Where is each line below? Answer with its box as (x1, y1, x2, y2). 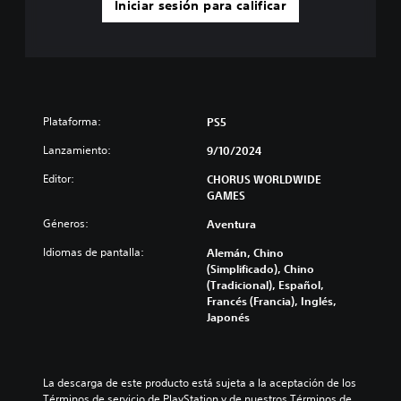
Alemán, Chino (207, 244, 284, 260)
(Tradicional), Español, (207, 277, 324, 292)
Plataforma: (43, 113, 101, 129)
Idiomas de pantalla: (43, 243, 144, 260)
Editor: (43, 170, 74, 186)
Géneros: (43, 215, 89, 231)
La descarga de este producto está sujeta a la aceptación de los (43, 374, 356, 390)
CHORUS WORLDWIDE (207, 171, 321, 186)
